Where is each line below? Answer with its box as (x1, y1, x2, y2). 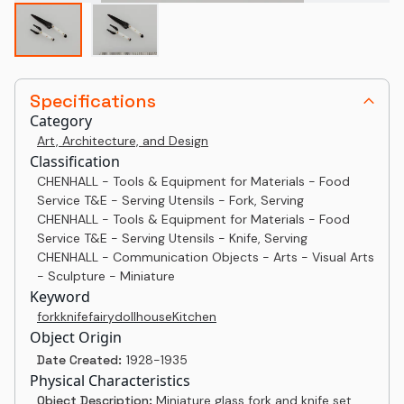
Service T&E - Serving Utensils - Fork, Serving (37, 192, 304, 208)
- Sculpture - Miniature (37, 268, 175, 284)
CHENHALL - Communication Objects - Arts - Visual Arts (37, 249, 374, 265)
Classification (30, 151, 120, 171)
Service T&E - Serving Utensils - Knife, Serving (37, 230, 308, 246)
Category (30, 111, 92, 131)
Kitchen (172, 308, 216, 325)
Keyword (30, 287, 90, 307)
